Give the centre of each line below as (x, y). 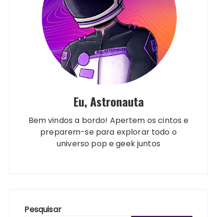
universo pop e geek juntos (108, 144)
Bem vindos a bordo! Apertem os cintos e (108, 121)
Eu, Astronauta (108, 101)
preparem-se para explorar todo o (108, 132)
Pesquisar (43, 210)
